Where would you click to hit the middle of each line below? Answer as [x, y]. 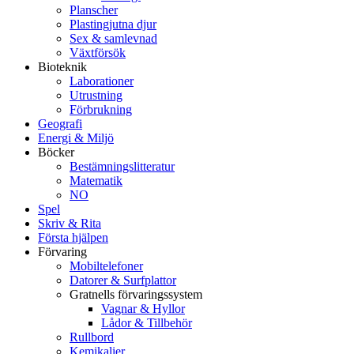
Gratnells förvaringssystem [136, 294]
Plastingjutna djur [113, 24]
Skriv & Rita [70, 223]
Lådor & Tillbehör [147, 322]
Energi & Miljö [76, 137]
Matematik [96, 180]
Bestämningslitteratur [122, 166]
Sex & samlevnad [113, 38]
